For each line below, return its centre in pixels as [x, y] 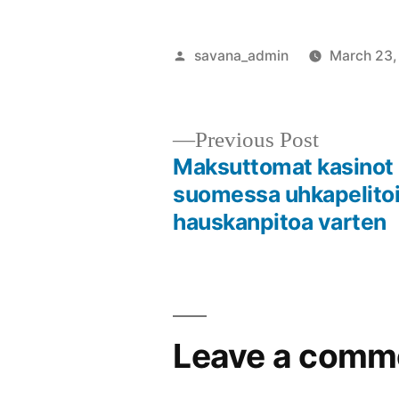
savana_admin [242, 55]
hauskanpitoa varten [280, 221]
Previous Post [257, 140]
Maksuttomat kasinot [283, 166]
